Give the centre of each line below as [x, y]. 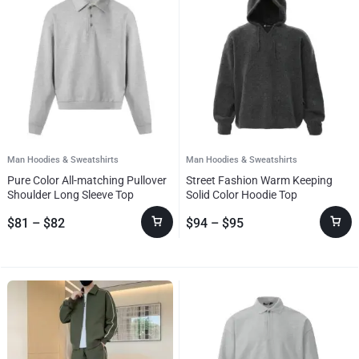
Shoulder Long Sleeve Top [71, 194]
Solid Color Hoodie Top [242, 194]
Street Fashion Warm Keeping [259, 180]
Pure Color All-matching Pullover [87, 180]
